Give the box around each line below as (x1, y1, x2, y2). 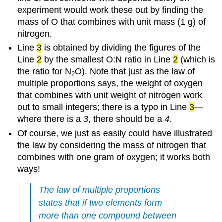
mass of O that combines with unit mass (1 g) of (17, 16, 206, 27)
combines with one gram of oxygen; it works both (17, 152, 211, 162)
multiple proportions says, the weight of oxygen (17, 78, 203, 89)
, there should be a (88, 114, 165, 124)
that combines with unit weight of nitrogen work (17, 90, 203, 101)
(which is (178, 55, 216, 65)
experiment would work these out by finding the (17, 4, 204, 15)
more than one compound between (39, 211, 177, 221)
